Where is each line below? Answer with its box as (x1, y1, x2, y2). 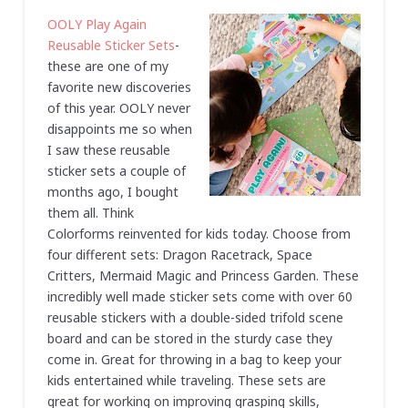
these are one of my (46, 57, 168, 76)
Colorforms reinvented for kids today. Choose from (46, 225, 351, 243)
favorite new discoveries (46, 78, 191, 97)
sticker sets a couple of (46, 162, 186, 180)
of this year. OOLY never (46, 99, 190, 117)
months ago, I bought (46, 183, 178, 201)
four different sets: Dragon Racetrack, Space (46, 246, 312, 264)
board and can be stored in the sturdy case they (46, 330, 332, 348)
